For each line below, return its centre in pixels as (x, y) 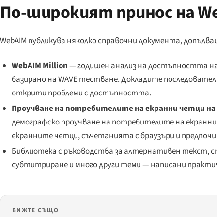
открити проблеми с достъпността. (81, 93)
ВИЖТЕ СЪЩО (35, 210)
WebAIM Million (39, 66)
